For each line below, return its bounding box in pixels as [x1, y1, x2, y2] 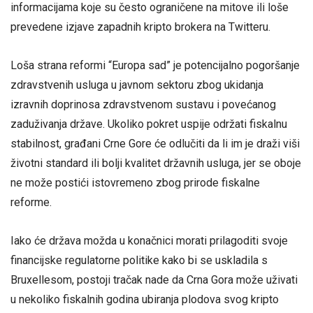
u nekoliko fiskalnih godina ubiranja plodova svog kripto [10, 293, 279, 307]
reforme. [10, 196, 52, 210]
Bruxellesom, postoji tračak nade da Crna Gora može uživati [10, 273, 298, 287]
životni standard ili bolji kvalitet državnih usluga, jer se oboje [10, 156, 301, 170]
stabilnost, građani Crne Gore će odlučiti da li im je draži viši [10, 137, 300, 151]
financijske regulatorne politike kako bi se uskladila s [10, 254, 268, 268]
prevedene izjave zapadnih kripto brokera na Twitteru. [10, 20, 270, 34]
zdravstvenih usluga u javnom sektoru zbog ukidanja [10, 78, 263, 92]
